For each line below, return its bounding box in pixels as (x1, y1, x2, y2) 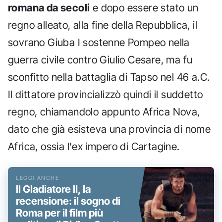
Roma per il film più (16, 206, 103, 219)
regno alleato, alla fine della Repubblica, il (8, 18, 197, 31)
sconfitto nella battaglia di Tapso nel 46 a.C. (8, 70, 210, 83)
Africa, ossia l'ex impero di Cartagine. (8, 140, 180, 153)
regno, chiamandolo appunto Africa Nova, (8, 105, 200, 118)
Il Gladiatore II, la (16, 182, 91, 195)
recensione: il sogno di (16, 194, 120, 207)
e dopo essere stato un (90, 1, 199, 14)
